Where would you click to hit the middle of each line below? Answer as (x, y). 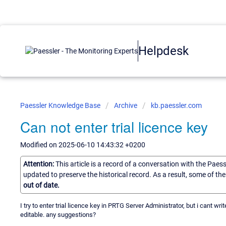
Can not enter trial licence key (114, 127)
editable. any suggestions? (58, 214)
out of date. (41, 185)
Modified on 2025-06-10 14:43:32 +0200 (83, 145)
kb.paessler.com (176, 105)
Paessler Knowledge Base (61, 105)
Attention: (39, 164)
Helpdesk (163, 51)
